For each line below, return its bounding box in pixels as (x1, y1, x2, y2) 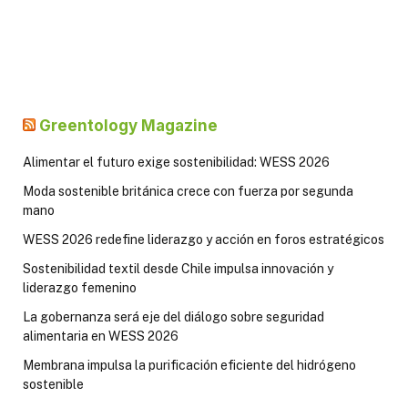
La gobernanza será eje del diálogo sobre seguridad (23, 309, 324, 324)
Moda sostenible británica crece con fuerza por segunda (23, 183, 353, 199)
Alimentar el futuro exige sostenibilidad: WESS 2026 (23, 154, 330, 169)
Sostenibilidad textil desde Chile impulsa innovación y (23, 260, 333, 276)
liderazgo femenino (23, 280, 137, 295)
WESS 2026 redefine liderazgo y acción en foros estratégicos (23, 231, 384, 247)
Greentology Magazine (39, 116, 218, 135)
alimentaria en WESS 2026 (23, 328, 178, 343)
